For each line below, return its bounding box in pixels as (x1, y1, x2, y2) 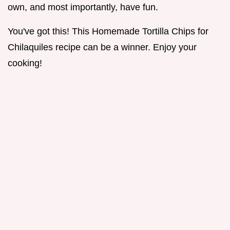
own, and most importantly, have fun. (8, 2, 158, 13)
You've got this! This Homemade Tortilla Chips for (8, 26, 208, 37)
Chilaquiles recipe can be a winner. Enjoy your (8, 42, 197, 53)
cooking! (8, 58, 42, 69)
